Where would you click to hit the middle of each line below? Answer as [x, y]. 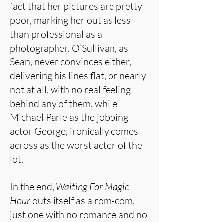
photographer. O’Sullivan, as [69, 48]
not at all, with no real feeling [70, 89]
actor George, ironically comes [74, 131]
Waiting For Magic [93, 187]
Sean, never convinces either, [71, 62]
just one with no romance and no [79, 214]
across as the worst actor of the [76, 145]
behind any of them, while [64, 103]
